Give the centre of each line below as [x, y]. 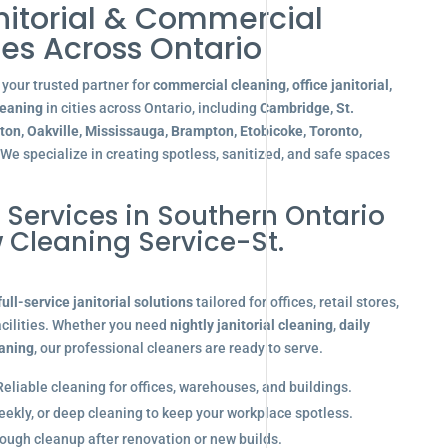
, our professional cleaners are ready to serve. [178, 348]
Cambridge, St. [306, 108]
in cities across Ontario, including [151, 108]
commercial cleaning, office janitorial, [272, 85]
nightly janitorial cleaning [251, 325]
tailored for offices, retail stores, [295, 302]
